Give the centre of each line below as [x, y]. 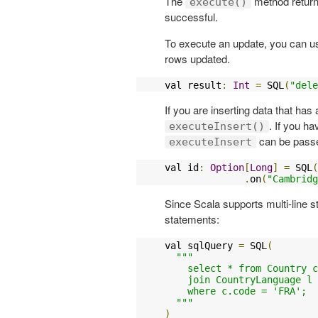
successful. [191, 16]
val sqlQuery [202, 245]
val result [193, 85]
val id [182, 167]
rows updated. [197, 58]
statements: [192, 219]
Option [227, 167]
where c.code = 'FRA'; [236, 291]
